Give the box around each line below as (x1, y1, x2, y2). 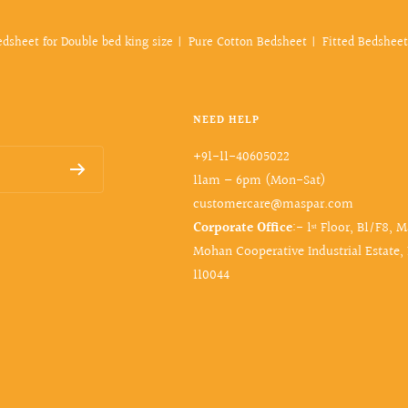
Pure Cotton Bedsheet (189, 32, 307, 53)
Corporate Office (193, 217, 293, 239)
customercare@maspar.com (193, 193, 354, 215)
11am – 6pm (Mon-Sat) (193, 169, 327, 191)
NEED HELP (193, 111, 260, 129)
